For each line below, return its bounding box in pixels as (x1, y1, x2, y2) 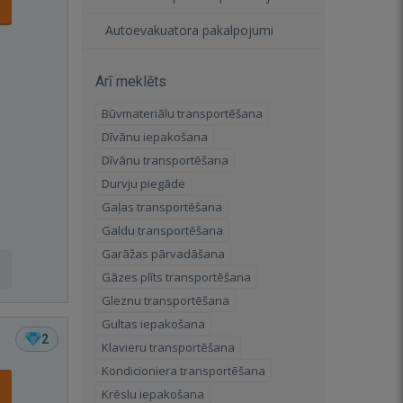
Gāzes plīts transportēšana (102, 269, 251, 285)
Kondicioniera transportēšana (102, 363, 265, 379)
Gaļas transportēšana (102, 199, 222, 215)
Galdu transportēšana (102, 222, 223, 238)
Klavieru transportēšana (102, 339, 235, 355)
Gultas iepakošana (102, 316, 205, 332)
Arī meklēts (95, 73, 166, 90)
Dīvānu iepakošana (102, 129, 208, 145)
